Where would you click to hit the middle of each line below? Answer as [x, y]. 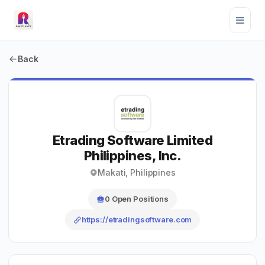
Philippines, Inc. [132, 156]
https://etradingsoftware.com [137, 219]
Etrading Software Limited [132, 140]
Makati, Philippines [137, 172]
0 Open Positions [137, 199]
